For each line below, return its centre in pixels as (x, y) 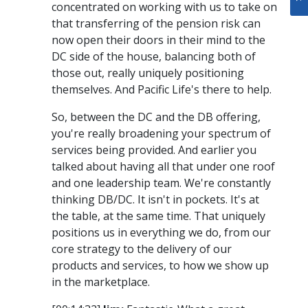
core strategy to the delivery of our (142, 249)
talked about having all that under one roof (163, 167)
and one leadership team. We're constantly (161, 183)
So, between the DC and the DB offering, (156, 117)
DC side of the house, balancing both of (154, 57)
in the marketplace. (101, 282)
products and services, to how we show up (160, 266)
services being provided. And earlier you (154, 150)
